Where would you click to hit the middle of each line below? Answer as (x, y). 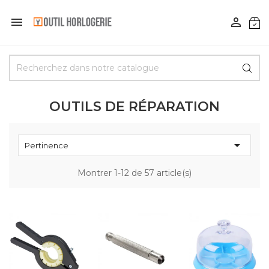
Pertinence (47, 145)
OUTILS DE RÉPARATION (134, 107)
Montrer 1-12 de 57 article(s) (134, 173)
